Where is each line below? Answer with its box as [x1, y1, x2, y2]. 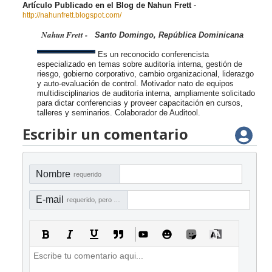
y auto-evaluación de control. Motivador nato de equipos [37, 79, 234, 89]
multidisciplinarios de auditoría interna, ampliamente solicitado [37, 89, 255, 98]
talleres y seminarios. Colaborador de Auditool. [37, 108, 200, 118]
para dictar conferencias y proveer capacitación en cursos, [37, 98, 243, 108]
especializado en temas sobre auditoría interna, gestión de [37, 59, 242, 69]
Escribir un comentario [22, 124, 188, 144]
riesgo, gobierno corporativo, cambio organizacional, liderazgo [37, 69, 254, 79]
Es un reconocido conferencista [98, 50, 209, 59]
